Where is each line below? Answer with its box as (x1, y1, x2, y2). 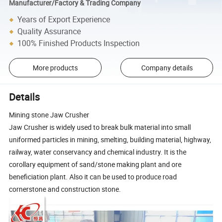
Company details (141, 63, 193, 73)
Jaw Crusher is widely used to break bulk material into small (9, 122, 191, 132)
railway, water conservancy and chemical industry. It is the (9, 147, 187, 157)
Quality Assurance (17, 26, 81, 37)
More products (32, 63, 78, 73)
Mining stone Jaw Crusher (9, 110, 90, 120)
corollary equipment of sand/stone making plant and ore (9, 160, 182, 169)
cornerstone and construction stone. (9, 184, 121, 194)
